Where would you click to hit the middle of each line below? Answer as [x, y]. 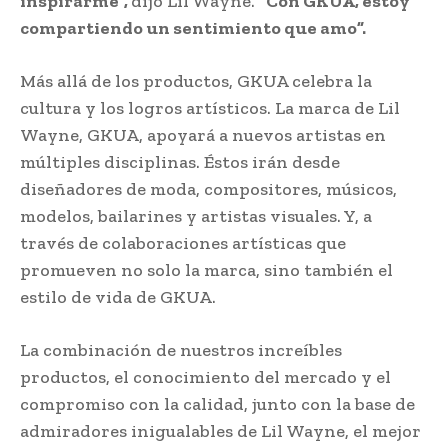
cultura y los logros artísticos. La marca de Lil [210, 107]
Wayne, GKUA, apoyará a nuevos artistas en [203, 134]
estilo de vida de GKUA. [118, 296]
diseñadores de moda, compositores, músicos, [208, 188]
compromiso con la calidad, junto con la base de [217, 403]
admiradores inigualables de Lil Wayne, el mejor [220, 430]
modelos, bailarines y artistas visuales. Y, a [196, 215]
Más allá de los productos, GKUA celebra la [196, 80]
